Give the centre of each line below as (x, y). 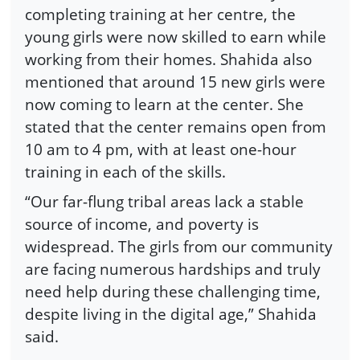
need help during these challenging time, (173, 292)
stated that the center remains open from (176, 126)
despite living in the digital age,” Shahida (171, 314)
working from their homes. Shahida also (168, 59)
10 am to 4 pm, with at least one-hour (161, 149)
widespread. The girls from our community (179, 247)
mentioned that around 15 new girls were (175, 81)
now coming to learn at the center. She (164, 104)
